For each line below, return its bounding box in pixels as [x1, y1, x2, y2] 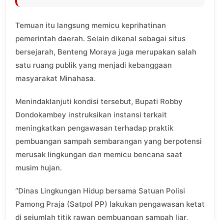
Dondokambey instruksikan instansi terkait [15, 110, 167, 119]
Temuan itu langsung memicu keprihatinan [15, 20, 166, 30]
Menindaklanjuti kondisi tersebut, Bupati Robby [15, 96, 183, 106]
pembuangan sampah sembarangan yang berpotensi [15, 136, 202, 146]
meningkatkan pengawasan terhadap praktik [15, 123, 173, 133]
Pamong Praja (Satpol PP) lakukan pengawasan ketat [15, 199, 205, 209]
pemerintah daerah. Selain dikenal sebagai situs [15, 33, 186, 43]
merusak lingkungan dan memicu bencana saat [15, 149, 182, 159]
